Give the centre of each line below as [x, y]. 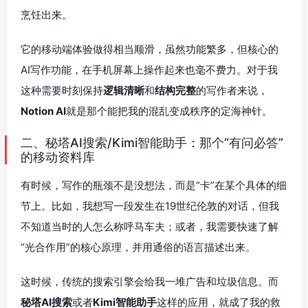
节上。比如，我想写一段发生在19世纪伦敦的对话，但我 [150, 206]
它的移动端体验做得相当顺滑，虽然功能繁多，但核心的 [150, 49]
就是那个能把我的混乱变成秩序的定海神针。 [169, 111]
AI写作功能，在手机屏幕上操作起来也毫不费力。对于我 [149, 69]
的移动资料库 [58, 157]
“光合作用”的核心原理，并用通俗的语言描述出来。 [138, 247]
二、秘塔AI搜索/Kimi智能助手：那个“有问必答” [152, 142]
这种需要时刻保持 [62, 90]
